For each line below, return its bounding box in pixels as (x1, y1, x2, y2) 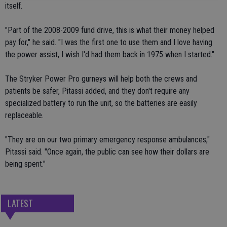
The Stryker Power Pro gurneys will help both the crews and (5, 74, 197, 84)
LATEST (7, 197, 33, 210)
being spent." (5, 159, 46, 169)
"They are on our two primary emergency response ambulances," (5, 135, 210, 144)
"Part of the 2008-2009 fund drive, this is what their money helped (5, 25, 214, 35)
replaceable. (5, 110, 44, 120)
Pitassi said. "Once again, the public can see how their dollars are (5, 147, 209, 157)
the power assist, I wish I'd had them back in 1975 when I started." (5, 50, 214, 59)
